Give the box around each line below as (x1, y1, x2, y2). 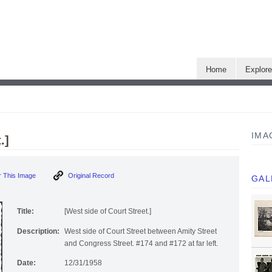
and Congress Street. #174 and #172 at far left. (64, 239, 218, 248)
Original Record (66, 172, 114, 180)
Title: (17, 207, 34, 216)
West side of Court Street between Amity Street (64, 227, 217, 236)
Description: (17, 227, 59, 236)
